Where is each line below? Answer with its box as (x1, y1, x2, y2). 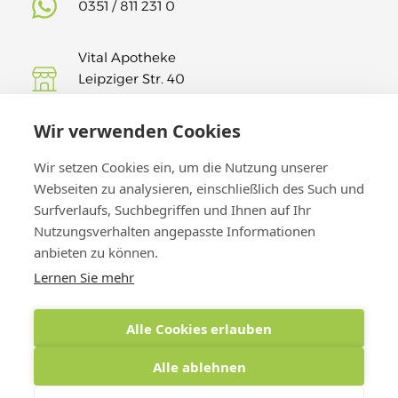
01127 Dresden (78, 91, 171, 108)
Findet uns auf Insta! (78, 142, 211, 160)
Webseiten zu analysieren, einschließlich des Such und (34, 179, 364, 197)
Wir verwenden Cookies (34, 119, 241, 143)
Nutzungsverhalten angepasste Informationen (34, 222, 315, 240)
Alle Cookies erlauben (126, 319, 272, 338)
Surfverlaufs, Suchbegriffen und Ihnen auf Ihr (34, 201, 311, 219)
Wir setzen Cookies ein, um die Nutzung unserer (34, 158, 328, 176)
